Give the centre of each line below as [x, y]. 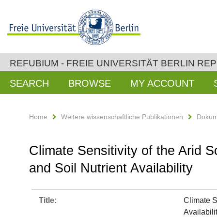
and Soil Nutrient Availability [111, 168]
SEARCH [29, 83]
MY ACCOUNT [162, 83]
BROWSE [90, 83]
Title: [48, 200]
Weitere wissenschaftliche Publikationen [122, 117]
